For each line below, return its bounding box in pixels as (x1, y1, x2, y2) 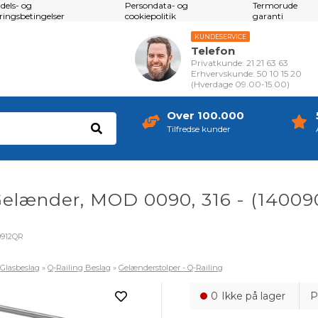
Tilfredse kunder (166, 124, 231, 135)
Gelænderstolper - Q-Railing (119, 263, 224, 273)
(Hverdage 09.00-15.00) (191, 78, 290, 89)
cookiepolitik (125, 11, 177, 21)
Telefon (191, 43, 236, 57)
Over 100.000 (166, 109, 244, 123)
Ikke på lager (221, 290, 289, 302)
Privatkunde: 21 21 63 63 (191, 57, 289, 68)
